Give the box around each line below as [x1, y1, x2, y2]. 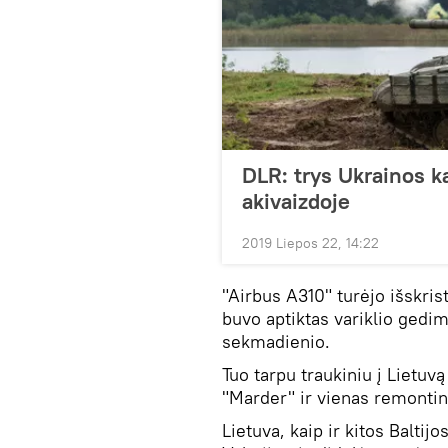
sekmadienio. [222, 330, 330, 353]
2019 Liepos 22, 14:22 [242, 234, 379, 252]
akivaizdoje [242, 187, 350, 215]
